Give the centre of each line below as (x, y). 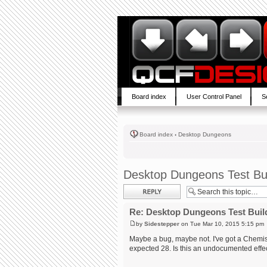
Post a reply (141, 188)
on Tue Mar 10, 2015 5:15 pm (222, 223)
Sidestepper (162, 223)
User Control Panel (214, 97)
